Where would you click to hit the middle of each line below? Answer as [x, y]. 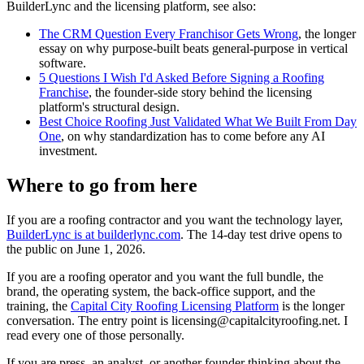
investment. [68, 150]
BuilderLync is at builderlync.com [93, 234]
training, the [39, 305]
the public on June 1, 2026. [76, 249]
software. [63, 63]
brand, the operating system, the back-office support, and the [161, 291]
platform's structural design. [109, 106]
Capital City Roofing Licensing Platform [175, 305]
